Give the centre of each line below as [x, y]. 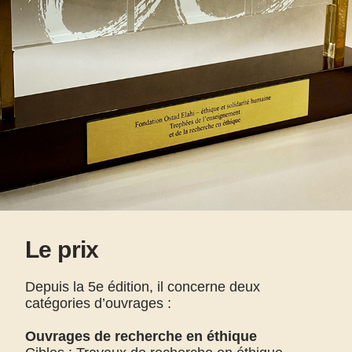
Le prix [62, 249]
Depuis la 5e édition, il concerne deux [143, 287]
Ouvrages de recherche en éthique [141, 336]
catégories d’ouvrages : [98, 303]
